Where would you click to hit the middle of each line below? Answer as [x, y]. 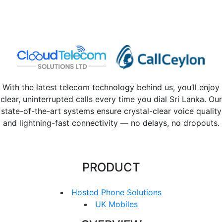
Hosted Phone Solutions [116, 192]
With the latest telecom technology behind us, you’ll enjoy [111, 87]
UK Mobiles [116, 204]
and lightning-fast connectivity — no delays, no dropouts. [111, 123]
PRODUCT [111, 167]
